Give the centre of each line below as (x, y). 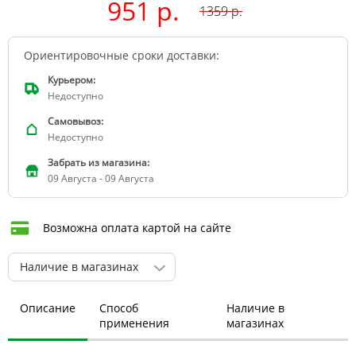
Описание (48, 308)
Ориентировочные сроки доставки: (122, 55)
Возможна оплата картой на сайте (137, 227)
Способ (119, 308)
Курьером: (72, 79)
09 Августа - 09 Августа (101, 178)
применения (134, 323)
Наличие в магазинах (79, 266)
